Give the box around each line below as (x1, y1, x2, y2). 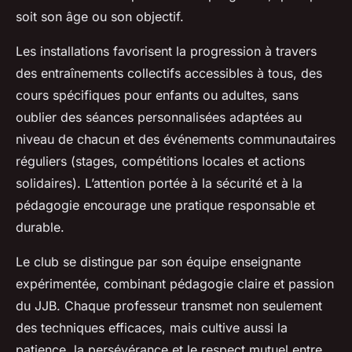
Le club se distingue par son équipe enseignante (16, 254, 301, 269)
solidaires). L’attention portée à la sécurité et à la (16, 175, 302, 191)
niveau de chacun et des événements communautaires (16, 131, 335, 147)
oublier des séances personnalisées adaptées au (16, 109, 302, 125)
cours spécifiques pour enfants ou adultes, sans (16, 87, 299, 103)
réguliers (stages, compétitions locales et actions (16, 153, 305, 169)
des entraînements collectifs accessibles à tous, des (16, 65, 322, 81)
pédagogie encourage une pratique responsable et (16, 197, 315, 213)
